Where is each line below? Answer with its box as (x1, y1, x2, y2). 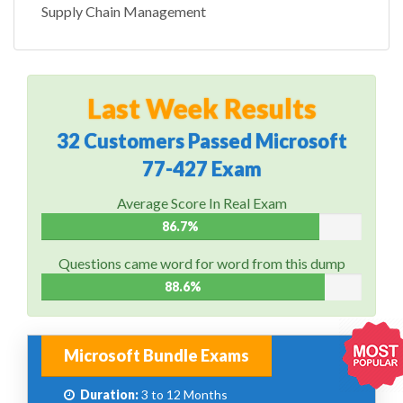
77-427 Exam (141, 157, 262, 182)
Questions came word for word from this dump (58, 255, 345, 273)
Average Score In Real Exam (116, 194, 287, 212)
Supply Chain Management (41, 3, 206, 21)
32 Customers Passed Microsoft (56, 129, 347, 154)
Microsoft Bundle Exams (64, 345, 249, 366)
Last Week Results (86, 92, 317, 125)
